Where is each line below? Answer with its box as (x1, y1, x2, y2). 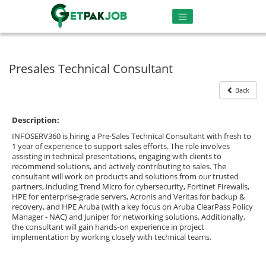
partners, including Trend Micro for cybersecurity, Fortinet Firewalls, (12, 181, 249, 192)
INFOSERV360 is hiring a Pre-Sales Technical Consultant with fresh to (12, 131, 251, 141)
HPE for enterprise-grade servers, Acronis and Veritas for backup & (12, 191, 245, 202)
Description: (12, 115, 59, 125)
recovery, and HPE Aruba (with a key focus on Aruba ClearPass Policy (12, 201, 253, 212)
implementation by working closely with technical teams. (12, 232, 213, 242)
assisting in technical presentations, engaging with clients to (12, 151, 221, 161)
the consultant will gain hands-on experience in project (12, 221, 204, 232)
